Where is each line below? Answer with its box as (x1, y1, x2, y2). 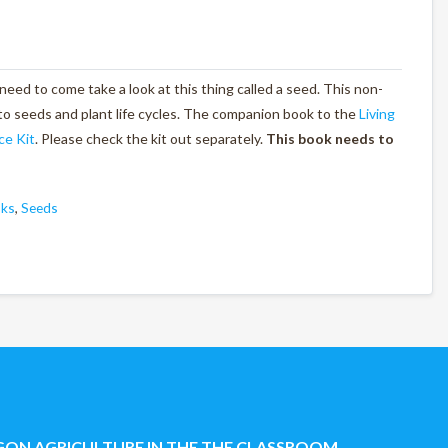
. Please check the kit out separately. (35, 129, 266, 147)
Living (359, 104, 395, 122)
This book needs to (266, 129, 394, 147)
